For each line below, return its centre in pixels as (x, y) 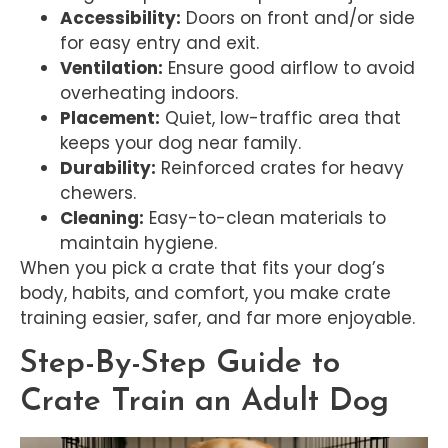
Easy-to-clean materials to (265, 217)
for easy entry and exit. (159, 42)
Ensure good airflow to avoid (289, 67)
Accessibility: (120, 17)
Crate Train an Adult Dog (204, 401)
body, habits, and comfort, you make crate (205, 292)
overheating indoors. (149, 92)
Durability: (108, 167)
